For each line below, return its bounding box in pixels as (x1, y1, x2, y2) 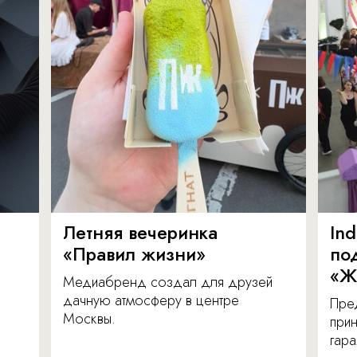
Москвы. (63, 308, 116, 330)
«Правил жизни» (63, 241, 206, 269)
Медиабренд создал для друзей (63, 272, 273, 293)
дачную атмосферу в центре (63, 290, 239, 312)
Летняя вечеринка (63, 219, 218, 247)
